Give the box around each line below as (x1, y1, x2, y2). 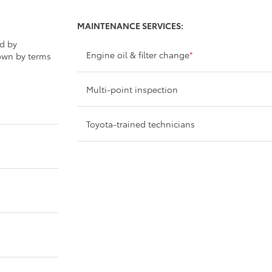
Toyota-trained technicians (86, 117, 195, 130)
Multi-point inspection (86, 83, 178, 95)
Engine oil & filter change (86, 48, 190, 61)
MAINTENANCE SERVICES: (77, 19, 184, 32)
